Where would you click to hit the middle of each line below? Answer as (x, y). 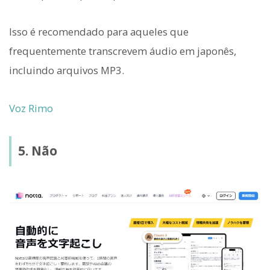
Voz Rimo (31, 108)
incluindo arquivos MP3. (67, 71)
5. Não (37, 151)
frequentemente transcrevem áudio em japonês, (123, 51)
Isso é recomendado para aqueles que (99, 32)
